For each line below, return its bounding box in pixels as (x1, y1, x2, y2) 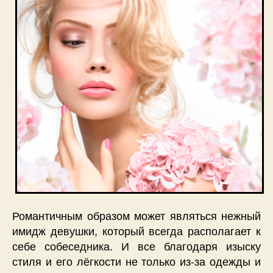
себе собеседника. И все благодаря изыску (12, 237, 261, 253)
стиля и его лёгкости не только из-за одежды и (12, 252, 261, 269)
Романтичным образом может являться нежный (12, 207, 261, 223)
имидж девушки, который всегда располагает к (12, 222, 261, 238)
